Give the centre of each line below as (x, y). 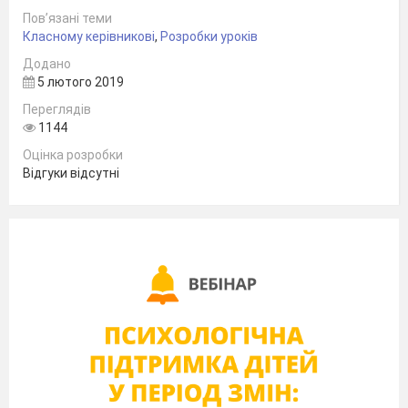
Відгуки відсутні (71, 173)
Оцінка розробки (73, 155)
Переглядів (57, 110)
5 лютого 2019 (79, 82)
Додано (47, 64)
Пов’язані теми (67, 19)
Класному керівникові (89, 37)
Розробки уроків (209, 37)
